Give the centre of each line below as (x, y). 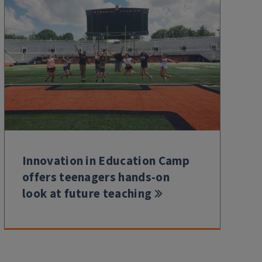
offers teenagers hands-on (96, 177)
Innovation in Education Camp (106, 161)
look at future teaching (87, 193)
